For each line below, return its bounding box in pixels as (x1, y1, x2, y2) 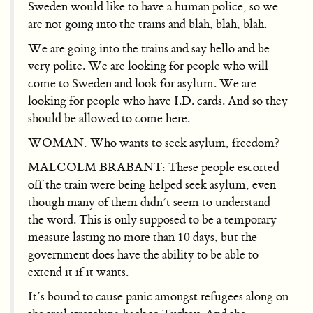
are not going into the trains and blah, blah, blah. (28, 16, 267, 31)
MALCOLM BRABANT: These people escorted (28, 159, 279, 175)
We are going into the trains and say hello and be (28, 41, 270, 56)
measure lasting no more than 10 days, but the (28, 229, 257, 245)
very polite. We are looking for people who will (28, 58, 268, 73)
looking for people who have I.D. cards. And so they (28, 93, 288, 108)
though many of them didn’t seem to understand (28, 194, 270, 210)
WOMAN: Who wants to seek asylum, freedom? (28, 135, 279, 150)
